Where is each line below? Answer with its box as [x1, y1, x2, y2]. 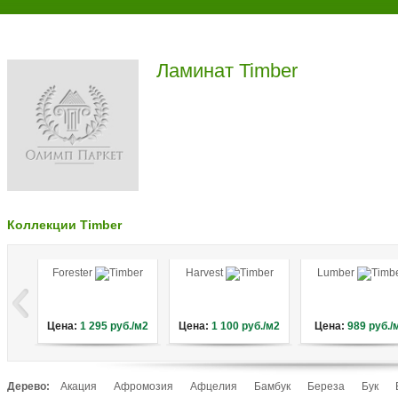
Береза [307, 380, 345, 393]
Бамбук [254, 380, 291, 393]
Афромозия [114, 380, 173, 393]
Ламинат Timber [156, 60, 298, 82]
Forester [52, 267, 95, 279]
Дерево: [7, 380, 50, 393]
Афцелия [190, 380, 237, 393]
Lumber [316, 267, 357, 279]
